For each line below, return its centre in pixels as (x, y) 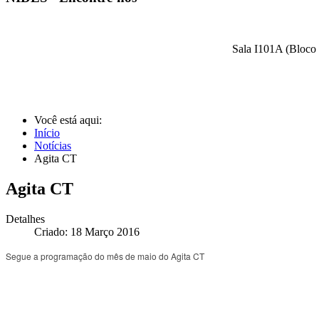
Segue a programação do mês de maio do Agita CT (105, 256)
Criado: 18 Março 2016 (87, 232)
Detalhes (25, 219)
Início (47, 133)
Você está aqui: (69, 120)
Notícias (53, 146)
